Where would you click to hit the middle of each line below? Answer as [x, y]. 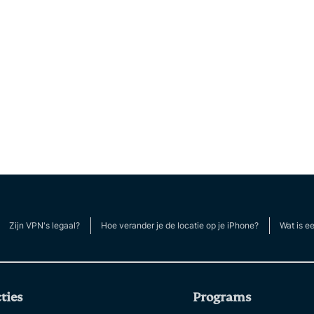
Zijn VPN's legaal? [45, 225]
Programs [222, 298]
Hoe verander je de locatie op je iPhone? [180, 225]
